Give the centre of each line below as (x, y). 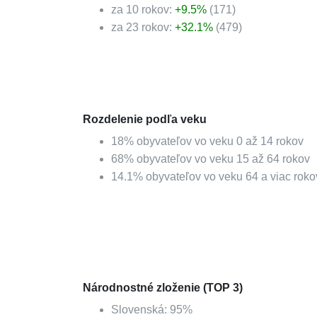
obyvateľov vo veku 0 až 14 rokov (219, 141)
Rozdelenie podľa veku (145, 119)
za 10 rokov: (143, 10)
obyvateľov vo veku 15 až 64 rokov (222, 159)
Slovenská (138, 310)
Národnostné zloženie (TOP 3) (163, 288)
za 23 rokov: (143, 27)
